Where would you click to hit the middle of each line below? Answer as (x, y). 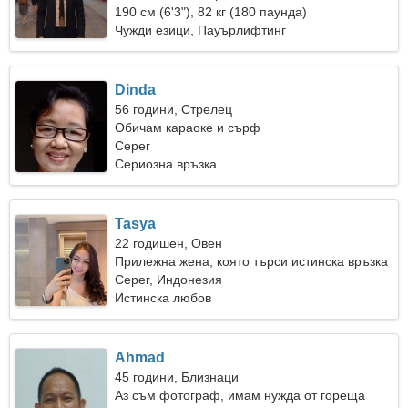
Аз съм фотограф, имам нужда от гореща (240, 395)
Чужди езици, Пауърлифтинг (201, 30)
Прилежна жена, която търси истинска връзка (252, 261)
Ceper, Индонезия (169, 280)
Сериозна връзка (166, 164)
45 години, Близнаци (177, 377)
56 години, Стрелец (174, 109)
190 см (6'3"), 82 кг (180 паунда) (211, 12)
